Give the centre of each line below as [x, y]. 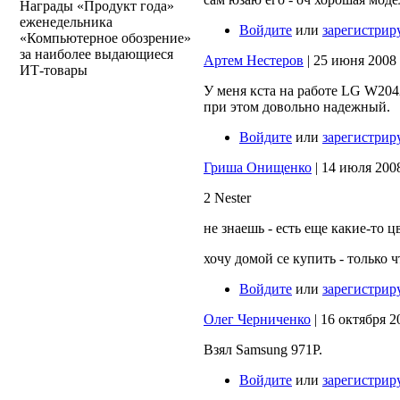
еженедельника [66, 22]
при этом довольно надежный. [297, 106]
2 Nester [227, 197]
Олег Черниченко [257, 319]
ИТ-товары [54, 71]
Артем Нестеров [254, 60]
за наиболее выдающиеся [96, 54]
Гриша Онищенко [258, 167]
